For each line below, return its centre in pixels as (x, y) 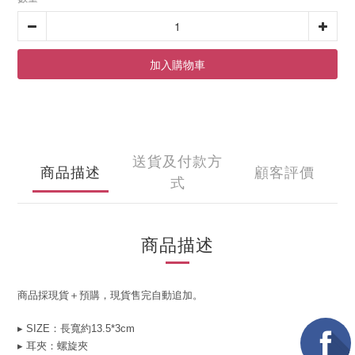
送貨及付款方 (177, 160)
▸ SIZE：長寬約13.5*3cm (76, 328)
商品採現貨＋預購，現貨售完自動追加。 (110, 295)
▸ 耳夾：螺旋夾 (53, 346)
